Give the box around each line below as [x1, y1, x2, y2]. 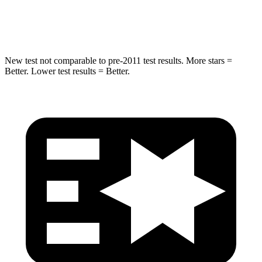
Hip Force [63, 18, 94, 27]
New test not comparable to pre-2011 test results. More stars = [5, 55, 232, 65]
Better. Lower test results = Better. [5, 65, 130, 76]
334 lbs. [170, 18, 196, 27]
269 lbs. [118, 18, 143, 27]
